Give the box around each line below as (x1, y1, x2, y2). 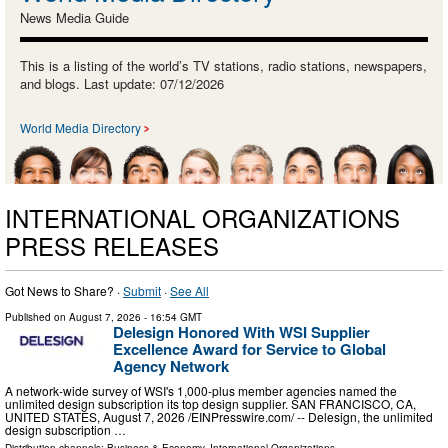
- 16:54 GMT (141, 309, 202, 324)
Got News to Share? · (5, 281, 123, 299)
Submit (123, 281, 161, 299)
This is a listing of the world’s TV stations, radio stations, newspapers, (20, 55, 427, 75)
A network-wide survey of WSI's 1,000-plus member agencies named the (5, 382, 397, 400)
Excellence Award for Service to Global (113, 337, 386, 360)
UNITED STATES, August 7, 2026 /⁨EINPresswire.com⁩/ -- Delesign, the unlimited (5, 408, 433, 426)
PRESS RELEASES (5, 227, 219, 263)
